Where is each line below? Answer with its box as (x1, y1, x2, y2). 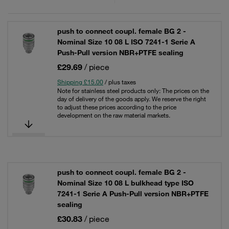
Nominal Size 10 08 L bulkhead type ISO (57, 178, 194, 188)
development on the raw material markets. (57, 111, 170, 119)
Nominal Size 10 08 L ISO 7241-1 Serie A (57, 37, 195, 47)
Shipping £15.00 (57, 78, 103, 86)
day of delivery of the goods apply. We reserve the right (57, 95, 206, 103)
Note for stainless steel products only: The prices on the (57, 86, 209, 95)
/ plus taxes (103, 78, 136, 86)
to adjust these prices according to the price (57, 103, 176, 111)
